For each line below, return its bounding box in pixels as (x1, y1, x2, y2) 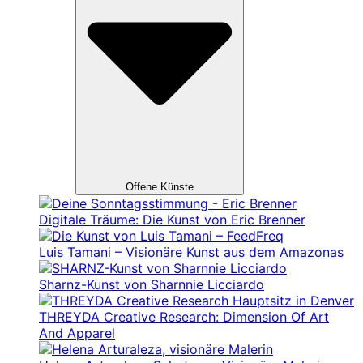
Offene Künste (126, 180, 194, 193)
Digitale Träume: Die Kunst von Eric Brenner (39, 211, 305, 228)
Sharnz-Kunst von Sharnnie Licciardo (39, 275, 264, 293)
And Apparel (39, 324, 115, 341)
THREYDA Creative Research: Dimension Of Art (39, 308, 329, 325)
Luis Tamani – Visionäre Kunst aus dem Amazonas (39, 243, 344, 260)
